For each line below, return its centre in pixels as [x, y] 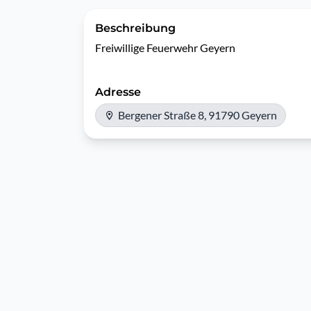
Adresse [118, 92]
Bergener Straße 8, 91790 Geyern [197, 115]
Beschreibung [135, 28]
